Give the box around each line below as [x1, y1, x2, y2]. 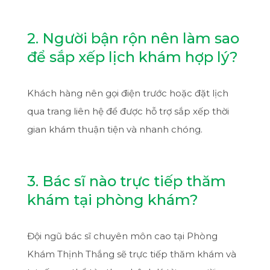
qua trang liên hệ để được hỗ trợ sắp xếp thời [27, 105, 229, 117]
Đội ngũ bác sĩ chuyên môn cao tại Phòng [27, 230, 218, 242]
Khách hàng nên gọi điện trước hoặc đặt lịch [27, 87, 228, 99]
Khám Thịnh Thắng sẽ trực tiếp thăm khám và [27, 248, 236, 260]
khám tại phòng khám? [27, 190, 198, 209]
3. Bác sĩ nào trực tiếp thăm [27, 172, 226, 190]
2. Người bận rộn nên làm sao [27, 29, 239, 47]
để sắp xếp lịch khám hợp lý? [27, 48, 238, 66]
